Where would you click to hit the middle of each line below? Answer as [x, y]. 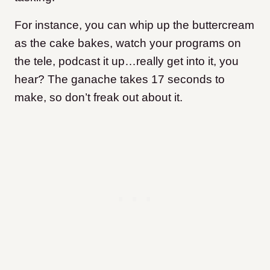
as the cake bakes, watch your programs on [128, 43]
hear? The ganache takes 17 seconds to [120, 80]
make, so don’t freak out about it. [99, 98]
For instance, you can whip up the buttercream [134, 25]
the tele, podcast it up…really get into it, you [127, 61]
